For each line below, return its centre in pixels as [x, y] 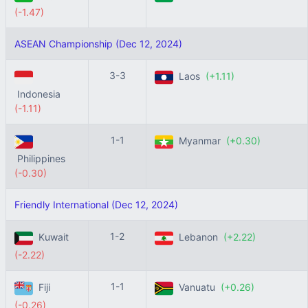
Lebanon [198, 237]
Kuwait [52, 237]
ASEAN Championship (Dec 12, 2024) [98, 44]
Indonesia [39, 94]
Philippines [41, 158]
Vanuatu [197, 287]
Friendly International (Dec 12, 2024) [96, 205]
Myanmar [200, 141]
